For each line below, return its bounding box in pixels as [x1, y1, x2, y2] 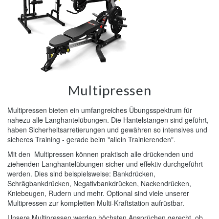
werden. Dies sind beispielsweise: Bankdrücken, [7, 169, 155, 178]
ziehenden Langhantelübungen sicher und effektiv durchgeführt [7, 159, 203, 169]
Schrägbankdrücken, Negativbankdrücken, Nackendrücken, [7, 178, 191, 188]
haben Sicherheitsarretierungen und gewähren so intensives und [7, 125, 207, 134]
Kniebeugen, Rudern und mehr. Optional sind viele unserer [7, 188, 189, 198]
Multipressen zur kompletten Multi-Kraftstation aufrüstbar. [7, 198, 184, 208]
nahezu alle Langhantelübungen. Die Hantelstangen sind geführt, [7, 115, 209, 125]
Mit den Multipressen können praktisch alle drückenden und [7, 149, 194, 159]
